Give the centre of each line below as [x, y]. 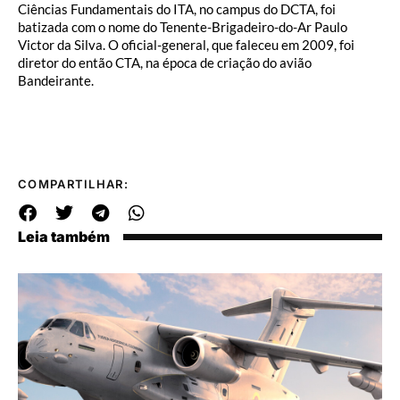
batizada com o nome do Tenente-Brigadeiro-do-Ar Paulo [183, 26]
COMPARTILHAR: [73, 184]
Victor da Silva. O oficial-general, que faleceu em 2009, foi [186, 44]
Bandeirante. [56, 80]
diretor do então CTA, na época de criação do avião [165, 62]
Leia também [64, 237]
